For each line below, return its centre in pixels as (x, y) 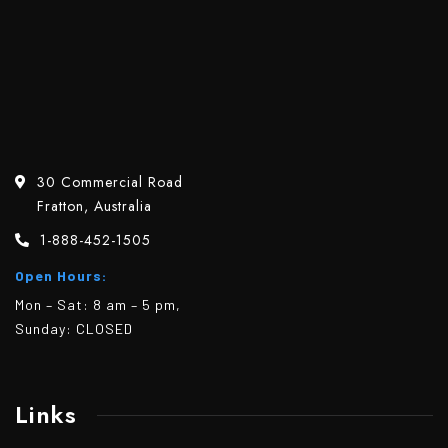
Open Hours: (61, 275)
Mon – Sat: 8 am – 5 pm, (98, 304)
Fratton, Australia (94, 206)
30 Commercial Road (110, 182)
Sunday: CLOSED (74, 328)
